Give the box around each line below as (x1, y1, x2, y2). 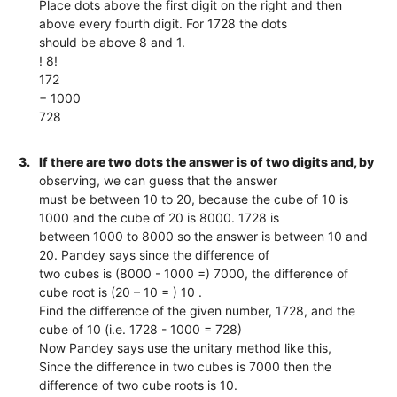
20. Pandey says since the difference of (39, 246, 270, 262)
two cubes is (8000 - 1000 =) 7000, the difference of (39, 265, 349, 281)
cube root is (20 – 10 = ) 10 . (39, 284, 203, 300)
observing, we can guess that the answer (39, 172, 278, 188)
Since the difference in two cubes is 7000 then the (39, 358, 332, 374)
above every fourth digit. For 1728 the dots (39, 15, 288, 31)
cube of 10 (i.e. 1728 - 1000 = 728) (39, 321, 243, 337)
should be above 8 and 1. (39, 34, 186, 50)
